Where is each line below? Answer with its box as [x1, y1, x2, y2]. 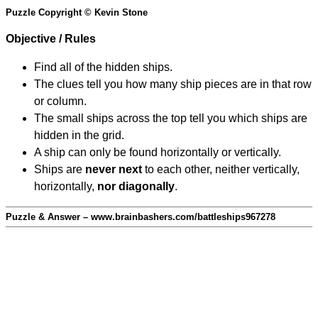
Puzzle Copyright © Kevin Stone [6, 7, 148, 18]
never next [85, 163, 142, 176]
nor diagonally [97, 180, 175, 193]
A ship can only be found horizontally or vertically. [34, 146, 281, 159]
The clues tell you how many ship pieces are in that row [34, 78, 312, 91]
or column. [34, 95, 87, 108]
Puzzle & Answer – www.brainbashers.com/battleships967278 [6, 212, 275, 223]
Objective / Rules [6, 33, 96, 45]
